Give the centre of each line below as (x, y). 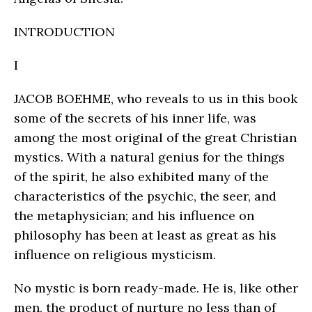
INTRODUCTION (64, 31)
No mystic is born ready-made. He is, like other (156, 288)
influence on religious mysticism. (115, 254)
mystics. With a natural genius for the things (149, 157)
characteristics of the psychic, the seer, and (145, 196)
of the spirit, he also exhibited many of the (141, 176)
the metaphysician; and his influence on (134, 215)
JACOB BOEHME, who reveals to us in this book (156, 98)
